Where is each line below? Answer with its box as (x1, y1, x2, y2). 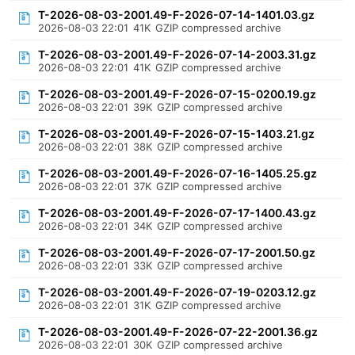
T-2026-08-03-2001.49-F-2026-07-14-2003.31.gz (38, 48, 317, 61)
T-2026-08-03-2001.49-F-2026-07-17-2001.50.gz (38, 246, 316, 259)
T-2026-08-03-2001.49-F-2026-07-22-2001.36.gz (38, 325, 319, 338)
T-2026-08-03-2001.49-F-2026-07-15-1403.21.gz (38, 127, 315, 140)
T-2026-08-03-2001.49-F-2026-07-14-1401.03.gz (38, 8, 315, 21)
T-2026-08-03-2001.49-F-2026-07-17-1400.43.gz (38, 206, 317, 219)
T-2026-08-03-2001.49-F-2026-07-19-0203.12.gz (38, 285, 317, 299)
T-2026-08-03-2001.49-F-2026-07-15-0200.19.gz (38, 87, 317, 101)
